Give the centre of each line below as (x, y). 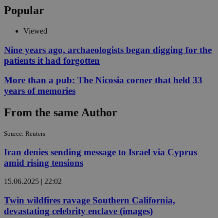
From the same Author (61, 113)
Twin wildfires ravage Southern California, (90, 200)
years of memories (40, 91)
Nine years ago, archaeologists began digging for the (108, 50)
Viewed (35, 31)
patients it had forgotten (52, 60)
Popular (24, 10)
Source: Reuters (25, 134)
